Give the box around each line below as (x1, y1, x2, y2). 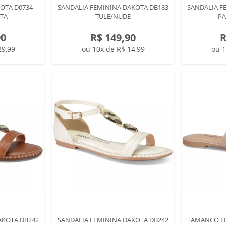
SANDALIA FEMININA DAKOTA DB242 (58, 215, 168, 224)
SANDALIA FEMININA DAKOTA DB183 (58, 3, 168, 12)
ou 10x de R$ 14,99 (81, 44, 145, 54)
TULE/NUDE (95, 12, 131, 21)
